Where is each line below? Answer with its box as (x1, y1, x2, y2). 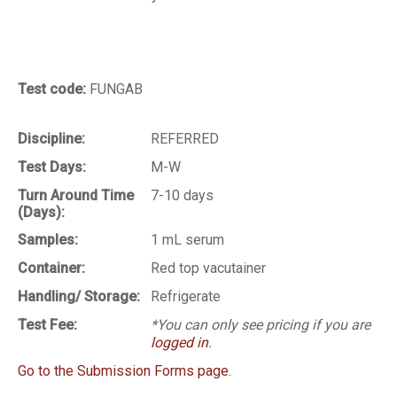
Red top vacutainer (151, 260, 266, 277)
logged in (151, 334, 208, 352)
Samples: (18, 231, 78, 249)
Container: (18, 260, 85, 277)
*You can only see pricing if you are (151, 316, 370, 334)
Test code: (18, 81, 90, 98)
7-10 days (151, 187, 214, 205)
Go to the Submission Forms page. (18, 362, 231, 380)
